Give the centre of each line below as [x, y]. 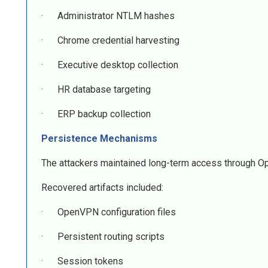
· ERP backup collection [96, 114]
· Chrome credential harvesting [110, 41]
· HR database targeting [96, 90]
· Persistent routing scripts [103, 237]
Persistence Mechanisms [99, 139]
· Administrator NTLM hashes [108, 16]
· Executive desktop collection [110, 65]
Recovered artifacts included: [102, 188]
